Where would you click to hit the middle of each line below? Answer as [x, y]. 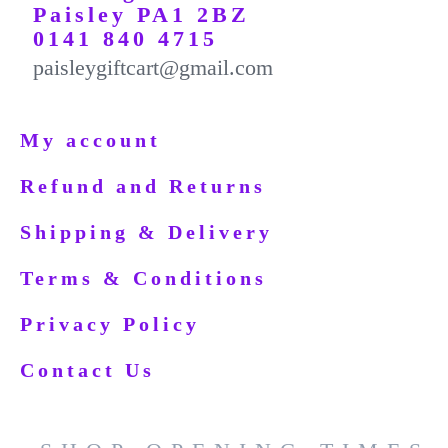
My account [90, 139]
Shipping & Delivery [146, 231]
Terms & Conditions [143, 277]
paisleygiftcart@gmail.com [152, 67]
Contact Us [87, 369]
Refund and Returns [143, 185]
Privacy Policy [110, 323]
